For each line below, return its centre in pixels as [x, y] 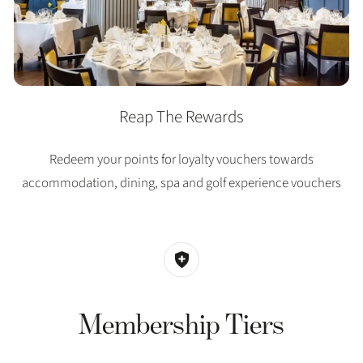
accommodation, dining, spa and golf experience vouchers [181, 183]
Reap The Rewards [181, 116]
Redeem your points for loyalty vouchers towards [181, 159]
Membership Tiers [181, 323]
